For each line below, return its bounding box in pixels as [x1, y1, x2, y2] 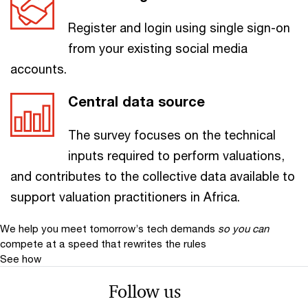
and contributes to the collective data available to [10, 168, 295, 184]
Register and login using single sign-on [68, 20, 290, 36]
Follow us [108, 280, 181, 303]
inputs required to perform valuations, [68, 148, 285, 164]
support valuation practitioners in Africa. [10, 189, 240, 205]
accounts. [10, 61, 67, 77]
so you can [218, 222, 269, 235]
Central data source [68, 93, 205, 110]
